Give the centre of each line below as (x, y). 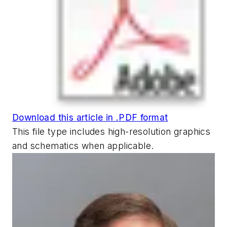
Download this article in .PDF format (90, 117)
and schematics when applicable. (83, 145)
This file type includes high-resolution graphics (111, 131)
